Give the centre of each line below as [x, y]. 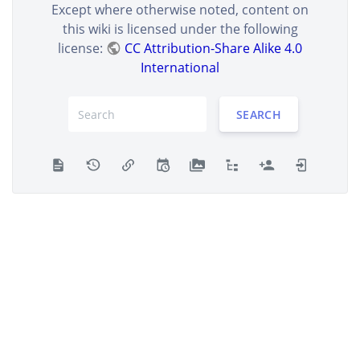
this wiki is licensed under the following [180, 29]
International [180, 67]
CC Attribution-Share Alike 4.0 [213, 48]
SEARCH [259, 114]
